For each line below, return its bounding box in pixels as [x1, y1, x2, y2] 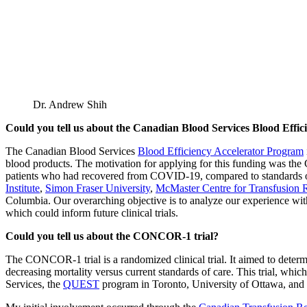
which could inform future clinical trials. [5, 206, 178, 219]
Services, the [5, 278, 63, 290]
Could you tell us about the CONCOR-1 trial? [5, 230, 219, 242]
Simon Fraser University [45, 182, 150, 194]
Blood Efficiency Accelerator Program [138, 145, 304, 157]
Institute [5, 182, 40, 194]
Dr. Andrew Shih [33, 98, 107, 110]
